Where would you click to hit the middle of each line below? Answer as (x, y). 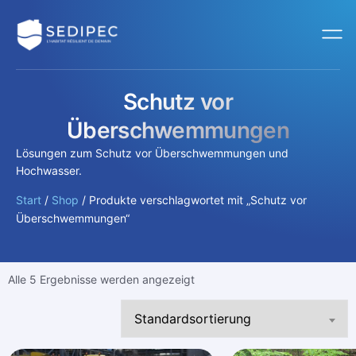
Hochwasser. (49, 170)
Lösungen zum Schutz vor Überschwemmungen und (152, 153)
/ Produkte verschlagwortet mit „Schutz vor (193, 200)
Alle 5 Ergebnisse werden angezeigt (101, 280)
